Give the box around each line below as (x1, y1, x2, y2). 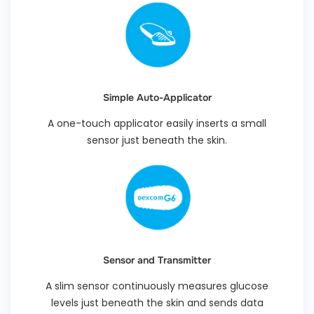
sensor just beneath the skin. (87, 132, 227, 147)
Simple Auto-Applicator (102, 90, 212, 104)
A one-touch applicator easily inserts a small (48, 116, 266, 130)
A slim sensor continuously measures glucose (46, 278, 268, 293)
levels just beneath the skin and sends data (50, 295, 264, 310)
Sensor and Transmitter (103, 253, 211, 266)
